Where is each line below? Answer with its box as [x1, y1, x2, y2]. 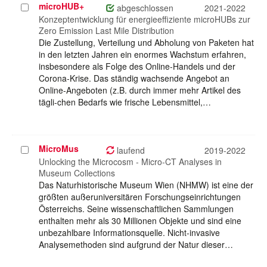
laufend [114, 144, 145, 157]
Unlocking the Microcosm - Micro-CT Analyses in [39, 156, 222, 168]
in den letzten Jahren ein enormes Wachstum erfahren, [39, 48, 246, 61]
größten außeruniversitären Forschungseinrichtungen [39, 191, 241, 203]
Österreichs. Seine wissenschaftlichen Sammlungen [39, 203, 234, 215]
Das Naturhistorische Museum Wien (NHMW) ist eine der [39, 179, 253, 191]
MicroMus [39, 142, 79, 155]
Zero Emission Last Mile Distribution [39, 24, 174, 37]
